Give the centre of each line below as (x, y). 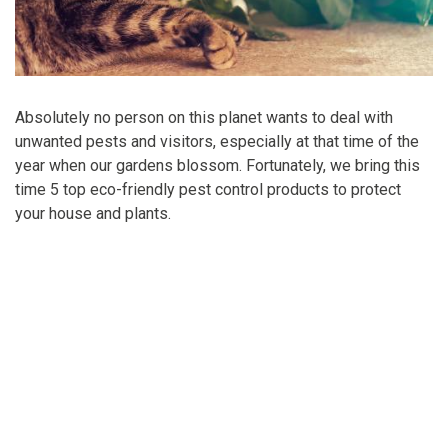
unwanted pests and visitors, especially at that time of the (217, 142)
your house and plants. (93, 214)
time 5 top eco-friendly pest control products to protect (208, 190)
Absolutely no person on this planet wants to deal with (204, 118)
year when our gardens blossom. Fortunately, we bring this (217, 166)
